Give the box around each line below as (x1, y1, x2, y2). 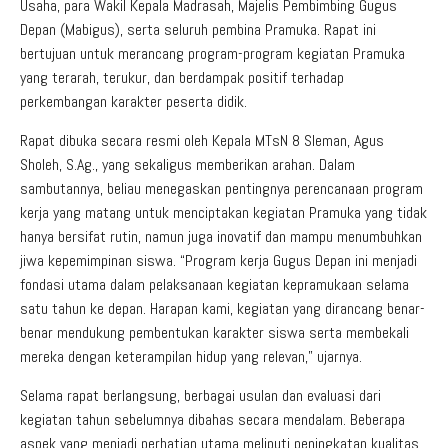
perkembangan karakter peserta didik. (20, 90, 247, 112)
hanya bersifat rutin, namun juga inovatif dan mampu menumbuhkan (20, 225, 422, 247)
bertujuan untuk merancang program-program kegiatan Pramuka (20, 42, 405, 64)
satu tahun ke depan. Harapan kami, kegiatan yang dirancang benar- (20, 297, 425, 319)
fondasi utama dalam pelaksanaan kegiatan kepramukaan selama (20, 273, 409, 295)
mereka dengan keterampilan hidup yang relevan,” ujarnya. (20, 345, 362, 367)
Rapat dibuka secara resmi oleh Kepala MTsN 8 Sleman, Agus (20, 129, 384, 151)
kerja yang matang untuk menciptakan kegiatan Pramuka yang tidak (20, 201, 427, 223)
